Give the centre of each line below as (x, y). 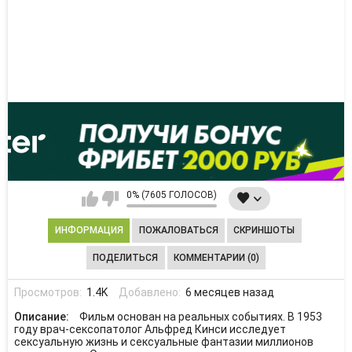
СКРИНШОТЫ (264, 231)
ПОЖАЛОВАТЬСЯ (178, 231)
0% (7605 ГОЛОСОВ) (171, 195)
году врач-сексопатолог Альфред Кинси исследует (150, 329)
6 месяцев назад (229, 292)
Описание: (42, 317)
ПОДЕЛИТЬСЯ (126, 257)
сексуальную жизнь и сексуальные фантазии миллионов (163, 342)
